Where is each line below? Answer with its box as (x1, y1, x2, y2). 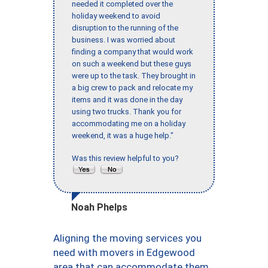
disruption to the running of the (72, 23, 178, 32)
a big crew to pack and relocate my (72, 83, 193, 92)
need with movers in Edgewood (53, 246, 195, 258)
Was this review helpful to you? (72, 153, 182, 163)
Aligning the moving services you (53, 232, 202, 244)
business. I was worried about (72, 35, 175, 44)
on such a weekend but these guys (72, 59, 191, 68)
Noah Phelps (71, 201, 127, 213)
